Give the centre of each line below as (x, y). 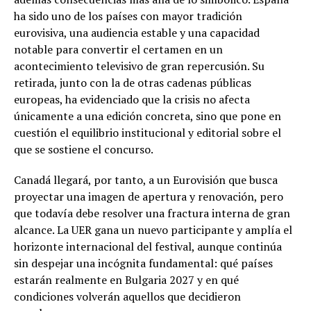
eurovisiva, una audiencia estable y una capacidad (137, 32)
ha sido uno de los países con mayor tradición (128, 16)
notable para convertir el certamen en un (118, 49)
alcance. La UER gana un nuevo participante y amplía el (153, 229)
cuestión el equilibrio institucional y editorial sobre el (148, 132)
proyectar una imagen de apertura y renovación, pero (149, 196)
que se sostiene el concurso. (84, 149)
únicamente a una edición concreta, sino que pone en (148, 116)
